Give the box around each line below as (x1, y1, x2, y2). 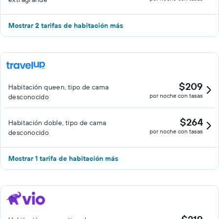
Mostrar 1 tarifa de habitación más (8, 154, 118, 163)
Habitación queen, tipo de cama (8, 83, 109, 91)
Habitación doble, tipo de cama (8, 118, 107, 127)
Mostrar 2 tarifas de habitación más (8, 21, 123, 30)
